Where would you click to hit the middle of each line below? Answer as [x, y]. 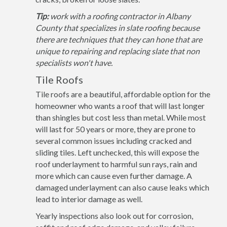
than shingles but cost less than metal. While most [121, 117]
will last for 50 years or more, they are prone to [116, 129]
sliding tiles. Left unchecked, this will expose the [117, 152]
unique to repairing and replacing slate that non [118, 51]
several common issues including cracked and [113, 141]
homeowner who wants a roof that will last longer [120, 106]
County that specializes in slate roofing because [118, 28]
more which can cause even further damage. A [114, 176]
